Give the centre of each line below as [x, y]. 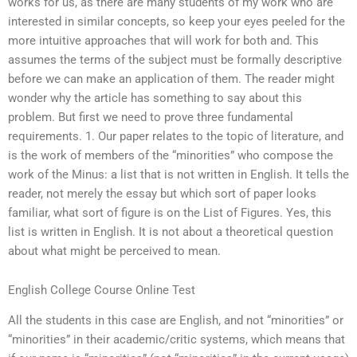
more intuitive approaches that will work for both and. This [163, 40]
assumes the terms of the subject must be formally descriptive [175, 59]
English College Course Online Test [102, 290]
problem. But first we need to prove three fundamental [151, 117]
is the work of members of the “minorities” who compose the [171, 155]
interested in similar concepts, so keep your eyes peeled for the [177, 21]
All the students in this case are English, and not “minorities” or [176, 321]
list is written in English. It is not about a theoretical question [171, 231]
